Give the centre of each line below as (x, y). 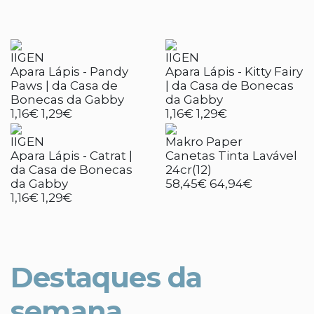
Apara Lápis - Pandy (69, 71)
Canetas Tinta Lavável (231, 156)
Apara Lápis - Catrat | (71, 156)
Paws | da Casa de (64, 86)
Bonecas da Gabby (67, 100)
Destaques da (107, 277)
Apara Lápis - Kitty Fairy (234, 71)
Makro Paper (204, 142)
